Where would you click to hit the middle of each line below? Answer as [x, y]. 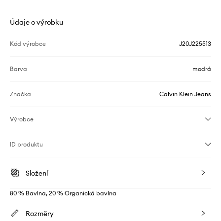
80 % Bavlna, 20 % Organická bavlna [63, 193]
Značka [20, 94]
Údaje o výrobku [37, 22]
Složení [37, 173]
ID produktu [26, 144]
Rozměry [40, 214]
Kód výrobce [28, 44]
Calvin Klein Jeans [185, 94]
